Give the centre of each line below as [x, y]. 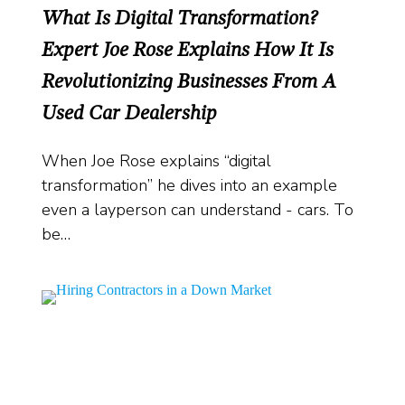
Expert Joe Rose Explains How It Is [188, 49]
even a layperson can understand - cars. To [198, 210]
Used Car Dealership [129, 113]
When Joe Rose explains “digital [156, 161]
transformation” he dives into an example [189, 186]
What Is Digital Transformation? [179, 18]
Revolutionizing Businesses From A [189, 81]
